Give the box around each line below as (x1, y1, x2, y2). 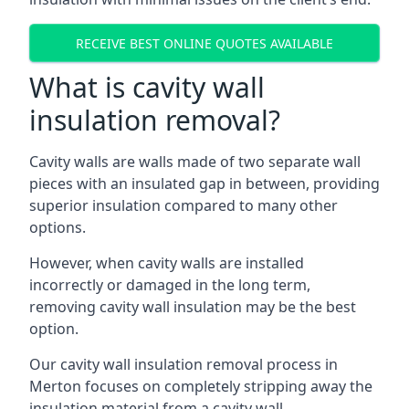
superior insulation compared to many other (29, 195, 338, 215)
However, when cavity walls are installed (29, 253, 304, 273)
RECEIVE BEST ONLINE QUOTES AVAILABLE (76, 34, 333, 52)
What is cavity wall (29, 68, 265, 106)
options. (29, 217, 86, 237)
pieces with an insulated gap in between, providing (29, 173, 380, 194)
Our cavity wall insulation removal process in (29, 354, 338, 374)
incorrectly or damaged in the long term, (29, 275, 310, 295)
